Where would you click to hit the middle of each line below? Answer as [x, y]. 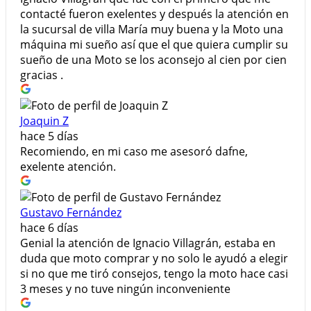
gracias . [42, 75]
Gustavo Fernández [71, 213]
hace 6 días [49, 228]
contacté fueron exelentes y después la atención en [154, 14]
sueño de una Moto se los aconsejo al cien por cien [153, 60]
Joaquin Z [44, 121]
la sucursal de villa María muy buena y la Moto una [152, 30]
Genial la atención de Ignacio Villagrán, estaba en [148, 243]
